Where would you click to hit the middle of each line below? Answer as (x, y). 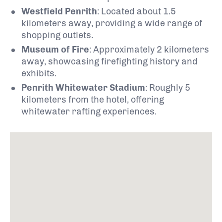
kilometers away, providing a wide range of (112, 23)
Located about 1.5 (139, 11)
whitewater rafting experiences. (89, 111)
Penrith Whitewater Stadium (83, 87)
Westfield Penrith (59, 11)
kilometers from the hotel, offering (93, 99)
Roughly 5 (170, 87)
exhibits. (39, 73)
